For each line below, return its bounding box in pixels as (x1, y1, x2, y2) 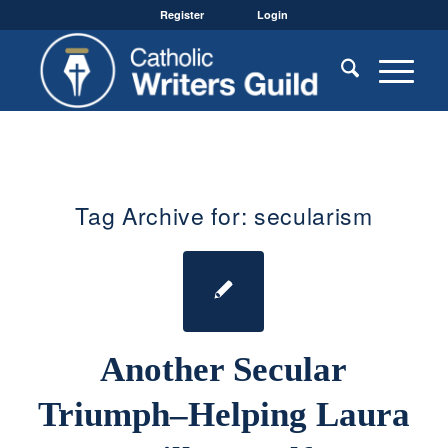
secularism (253, 199, 373, 232)
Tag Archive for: (75, 199, 254, 232)
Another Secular (100, 350, 348, 389)
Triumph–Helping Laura (37, 395, 410, 434)
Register (159, 7, 204, 22)
